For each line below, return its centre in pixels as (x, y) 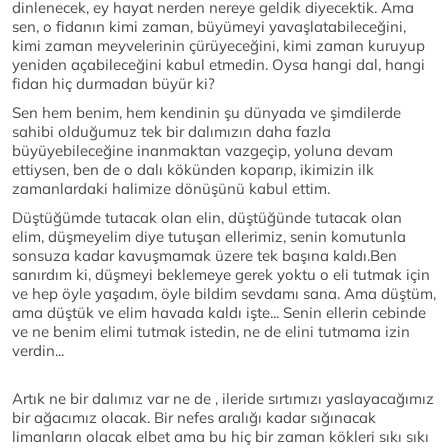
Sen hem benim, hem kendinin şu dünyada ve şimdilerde (206, 112)
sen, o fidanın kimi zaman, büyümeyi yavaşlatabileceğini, (209, 26)
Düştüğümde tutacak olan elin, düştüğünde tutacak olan (207, 217)
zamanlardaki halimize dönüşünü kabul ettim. (171, 188)
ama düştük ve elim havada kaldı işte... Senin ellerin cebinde (219, 312)
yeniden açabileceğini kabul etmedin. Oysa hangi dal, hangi (218, 64)
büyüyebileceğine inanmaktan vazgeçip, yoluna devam (202, 150)
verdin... (38, 350)
